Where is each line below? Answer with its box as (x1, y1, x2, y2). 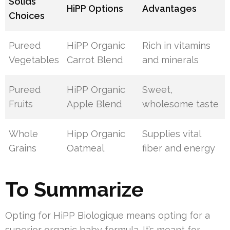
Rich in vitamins (142, 40, 211, 51)
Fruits (9, 99, 33, 110)
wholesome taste (142, 99, 219, 110)
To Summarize (5, 177, 144, 202)
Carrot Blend (67, 54, 123, 66)
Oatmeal (67, 143, 105, 154)
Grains (9, 143, 37, 154)
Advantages (142, 3, 197, 14)
